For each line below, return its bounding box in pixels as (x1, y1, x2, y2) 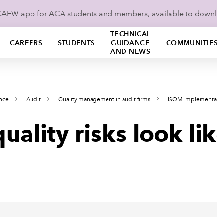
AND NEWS (110, 47, 150, 56)
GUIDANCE (111, 38, 150, 47)
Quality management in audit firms (58, 96, 150, 103)
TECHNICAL (110, 30, 151, 38)
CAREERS (10, 38, 43, 47)
